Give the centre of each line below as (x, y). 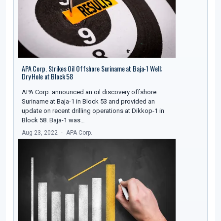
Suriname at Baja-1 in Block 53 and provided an (88, 102)
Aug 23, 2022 (40, 133)
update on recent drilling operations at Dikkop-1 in (93, 111)
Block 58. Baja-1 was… (53, 120)
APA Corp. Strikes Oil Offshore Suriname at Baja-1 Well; (92, 69)
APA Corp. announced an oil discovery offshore (89, 92)
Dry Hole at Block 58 (48, 76)
